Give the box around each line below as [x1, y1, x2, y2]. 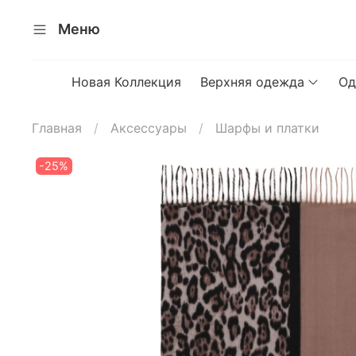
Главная [32, 119, 82, 136]
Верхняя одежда [200, 73, 305, 90]
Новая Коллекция [72, 73, 182, 90]
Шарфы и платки [215, 119, 319, 136]
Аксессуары [110, 119, 187, 136]
